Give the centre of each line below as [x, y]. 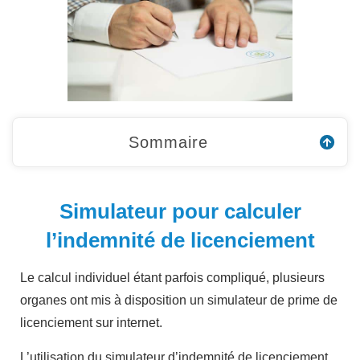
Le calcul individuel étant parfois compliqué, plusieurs [172, 277]
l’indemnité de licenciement [180, 240]
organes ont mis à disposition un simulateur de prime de [179, 300]
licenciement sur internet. [91, 322]
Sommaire [168, 142]
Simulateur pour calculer [180, 211]
